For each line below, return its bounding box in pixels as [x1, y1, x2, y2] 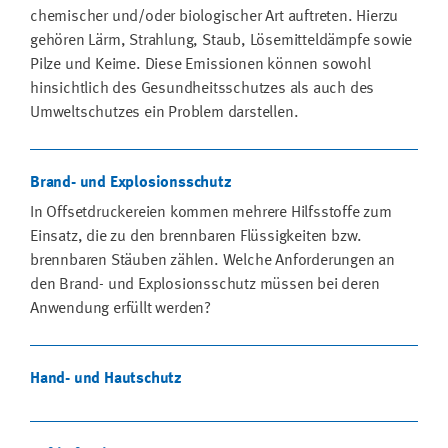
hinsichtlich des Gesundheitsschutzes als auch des [30, 80, 375, 97]
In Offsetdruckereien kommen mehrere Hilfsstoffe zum [30, 204, 392, 221]
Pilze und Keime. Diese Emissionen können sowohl [30, 56, 371, 73]
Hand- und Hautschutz [30, 370, 182, 387]
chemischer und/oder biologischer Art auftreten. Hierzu [30, 8, 399, 25]
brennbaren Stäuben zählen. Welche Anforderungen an [30, 252, 395, 269]
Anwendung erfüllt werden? [30, 300, 212, 317]
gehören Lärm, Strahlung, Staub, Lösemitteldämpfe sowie [30, 32, 413, 49]
